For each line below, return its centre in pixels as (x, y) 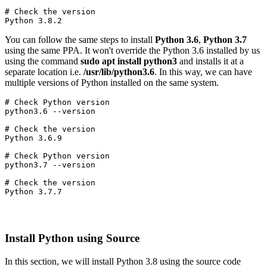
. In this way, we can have (203, 72)
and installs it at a (210, 61)
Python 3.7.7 (33, 192)
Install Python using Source (72, 238)
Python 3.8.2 (33, 21)
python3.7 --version (50, 165)
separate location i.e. (44, 72)
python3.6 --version (50, 111)
